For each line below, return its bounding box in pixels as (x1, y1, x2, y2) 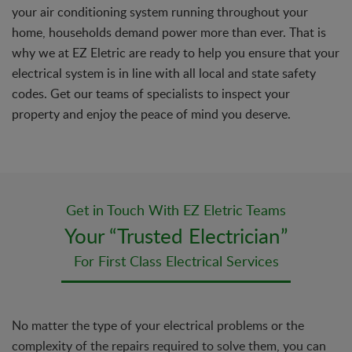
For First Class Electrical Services (73, 251, 279, 270)
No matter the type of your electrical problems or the (12, 316, 304, 334)
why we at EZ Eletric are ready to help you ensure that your (12, 43, 339, 61)
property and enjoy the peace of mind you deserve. (12, 104, 291, 123)
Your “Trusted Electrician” (64, 221, 288, 249)
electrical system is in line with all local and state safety (12, 64, 316, 82)
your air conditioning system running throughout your (12, 2, 308, 20)
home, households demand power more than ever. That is (12, 23, 326, 41)
